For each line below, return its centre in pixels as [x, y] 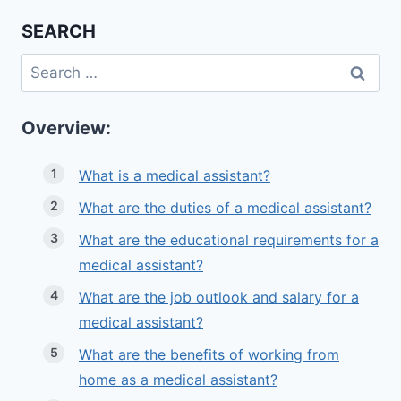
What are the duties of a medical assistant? [225, 208]
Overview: [66, 128]
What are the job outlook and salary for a [219, 298]
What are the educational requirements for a [229, 240]
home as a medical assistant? [178, 380]
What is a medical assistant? [175, 176]
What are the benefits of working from [209, 355]
